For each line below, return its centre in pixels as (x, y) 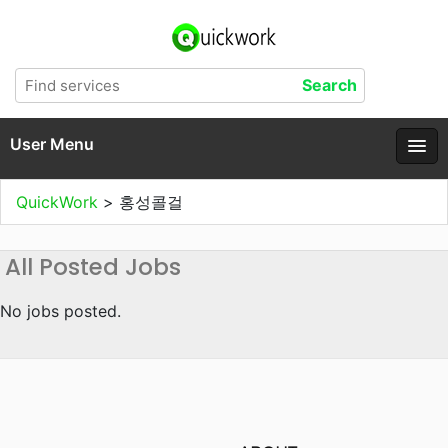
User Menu (52, 144)
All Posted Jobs (93, 267)
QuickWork (59, 202)
